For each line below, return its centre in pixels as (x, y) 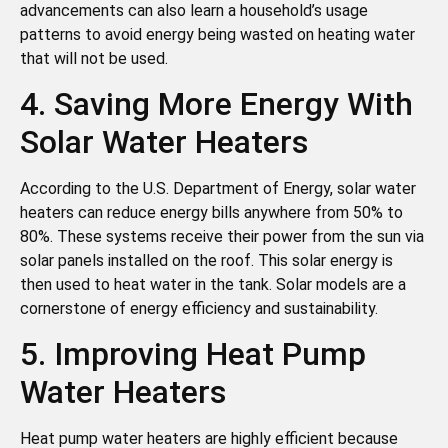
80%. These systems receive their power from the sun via (222, 237)
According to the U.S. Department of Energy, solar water (218, 189)
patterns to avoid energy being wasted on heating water (217, 34)
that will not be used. (94, 58)
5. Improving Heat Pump (193, 354)
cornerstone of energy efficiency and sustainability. (199, 309)
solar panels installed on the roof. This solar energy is (206, 261)
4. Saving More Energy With (216, 104)
